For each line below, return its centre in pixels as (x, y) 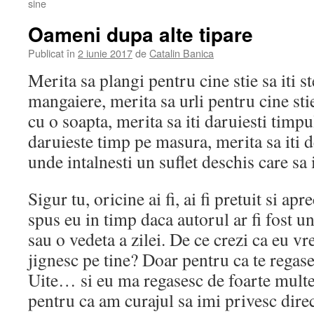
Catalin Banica (182, 53)
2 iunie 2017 (105, 53)
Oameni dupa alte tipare (141, 34)
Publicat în (52, 53)
